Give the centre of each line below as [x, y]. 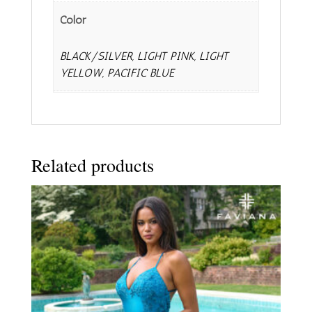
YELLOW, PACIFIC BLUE [117, 72]
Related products [92, 165]
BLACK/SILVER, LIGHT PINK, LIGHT [145, 56]
